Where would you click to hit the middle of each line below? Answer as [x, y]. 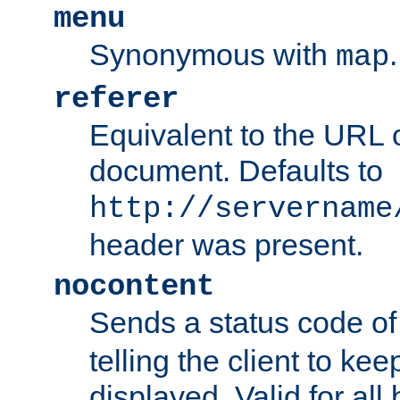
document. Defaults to [236, 170]
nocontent [134, 286]
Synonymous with [212, 54]
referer [116, 99]
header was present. [226, 244]
